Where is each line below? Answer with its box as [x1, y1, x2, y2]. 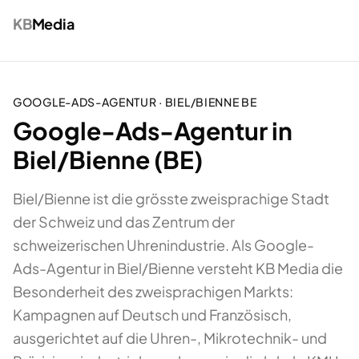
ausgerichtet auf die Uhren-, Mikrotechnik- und [13, 329, 327, 347]
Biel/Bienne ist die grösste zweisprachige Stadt [13, 189, 329, 208]
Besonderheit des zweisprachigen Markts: [13, 282, 293, 301]
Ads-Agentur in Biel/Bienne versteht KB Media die [13, 259, 343, 277]
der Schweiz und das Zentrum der [13, 212, 235, 231]
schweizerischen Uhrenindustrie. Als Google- [13, 236, 314, 254]
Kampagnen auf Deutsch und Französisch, [13, 305, 292, 324]
